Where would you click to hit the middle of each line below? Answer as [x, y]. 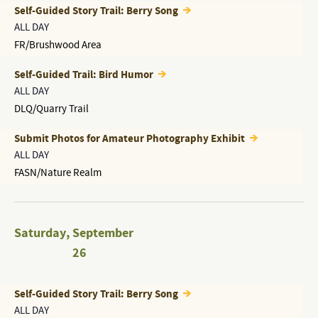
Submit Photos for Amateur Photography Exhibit [130, 139]
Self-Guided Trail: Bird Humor [84, 75]
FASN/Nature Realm [57, 173]
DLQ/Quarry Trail [51, 109]
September [103, 233]
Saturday [40, 233]
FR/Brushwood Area [57, 45]
